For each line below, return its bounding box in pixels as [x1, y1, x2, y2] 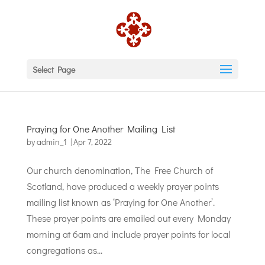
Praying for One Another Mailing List [26, 122, 175, 135]
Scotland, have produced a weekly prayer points [26, 180, 219, 192]
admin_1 [36, 136, 67, 147]
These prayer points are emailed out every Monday [26, 212, 231, 224]
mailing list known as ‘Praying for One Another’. [26, 196, 215, 208]
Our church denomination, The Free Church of [26, 164, 213, 176]
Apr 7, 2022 [73, 136, 112, 147]
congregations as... [26, 244, 102, 256]
